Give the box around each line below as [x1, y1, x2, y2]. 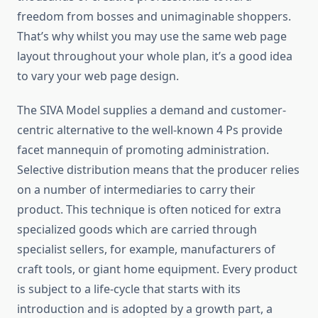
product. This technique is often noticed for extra [17, 202, 281, 218]
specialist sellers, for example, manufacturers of [17, 241, 275, 258]
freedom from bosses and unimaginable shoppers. [17, 9, 291, 25]
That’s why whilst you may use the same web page [17, 28, 287, 45]
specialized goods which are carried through [17, 221, 257, 238]
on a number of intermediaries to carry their [17, 182, 256, 198]
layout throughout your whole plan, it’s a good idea [17, 48, 292, 65]
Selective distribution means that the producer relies [17, 162, 300, 178]
